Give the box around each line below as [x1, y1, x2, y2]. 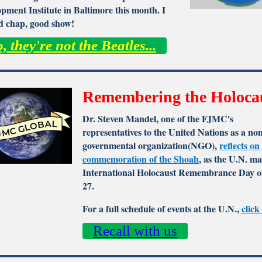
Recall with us [93, 223, 177, 239]
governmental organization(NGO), [82, 139, 219, 152]
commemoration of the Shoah [82, 152, 199, 166]
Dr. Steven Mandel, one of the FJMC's [82, 112, 233, 125]
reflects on [219, 139, 260, 152]
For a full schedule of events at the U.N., [82, 202, 242, 215]
